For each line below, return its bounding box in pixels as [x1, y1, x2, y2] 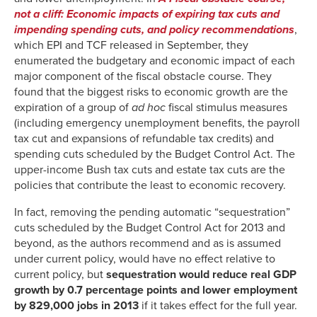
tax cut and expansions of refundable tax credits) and [14, 131, 274, 146]
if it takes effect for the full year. [139, 298, 297, 313]
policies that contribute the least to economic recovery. [14, 178, 286, 192]
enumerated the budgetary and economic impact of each [14, 53, 295, 68]
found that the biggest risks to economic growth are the [14, 84, 288, 99]
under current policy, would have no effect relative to [14, 251, 275, 266]
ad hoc [132, 100, 166, 115]
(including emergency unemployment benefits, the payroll [14, 115, 300, 130]
